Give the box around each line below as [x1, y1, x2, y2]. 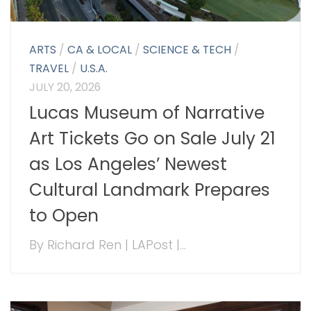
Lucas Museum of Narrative [29, 101, 265, 126]
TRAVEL [29, 60, 69, 77]
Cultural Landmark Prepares [29, 178, 271, 203]
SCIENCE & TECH [143, 42, 232, 58]
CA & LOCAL [67, 42, 133, 58]
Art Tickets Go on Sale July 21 [29, 126, 276, 151]
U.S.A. [80, 60, 108, 77]
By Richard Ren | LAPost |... [29, 236, 187, 254]
